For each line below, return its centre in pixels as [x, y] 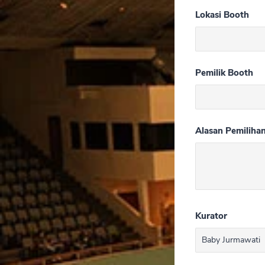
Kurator [211, 216]
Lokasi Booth [222, 15]
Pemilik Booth [224, 73]
